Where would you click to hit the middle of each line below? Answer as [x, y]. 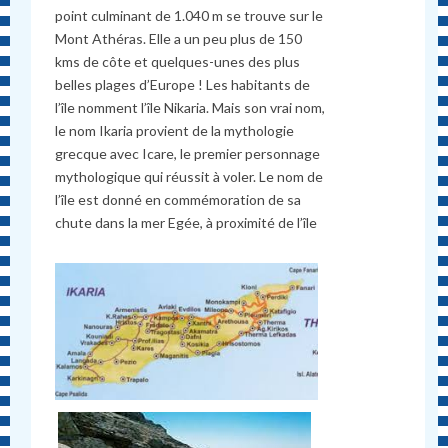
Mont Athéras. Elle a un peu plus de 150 [179, 39]
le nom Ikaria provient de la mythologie [175, 131]
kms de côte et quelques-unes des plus [178, 62]
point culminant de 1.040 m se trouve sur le [189, 16]
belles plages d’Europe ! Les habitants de [183, 85]
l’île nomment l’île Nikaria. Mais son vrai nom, [190, 108]
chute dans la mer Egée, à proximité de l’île [186, 223]
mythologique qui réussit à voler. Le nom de [189, 177]
